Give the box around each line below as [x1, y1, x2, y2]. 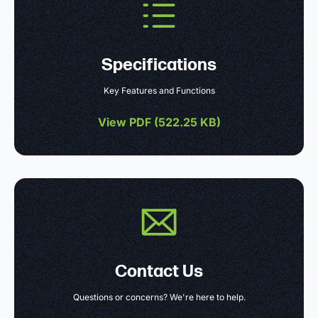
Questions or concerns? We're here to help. [72, 292, 246, 303]
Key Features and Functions [103, 85, 215, 97]
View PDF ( [97, 115, 158, 130]
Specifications [102, 55, 216, 76]
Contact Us [115, 261, 203, 283]
